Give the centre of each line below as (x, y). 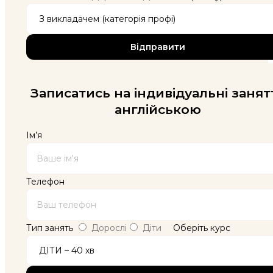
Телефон (45, 181)
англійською (158, 109)
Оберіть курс (202, 228)
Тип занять (50, 228)
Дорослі (109, 228)
